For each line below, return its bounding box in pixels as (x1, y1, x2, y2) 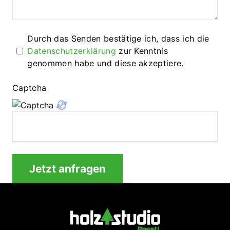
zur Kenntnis (116, 46, 171, 56)
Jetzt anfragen (29, 162, 106, 175)
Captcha (12, 83, 47, 93)
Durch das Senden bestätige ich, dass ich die (27, 33, 212, 44)
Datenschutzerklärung (27, 46, 116, 56)
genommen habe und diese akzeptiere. (27, 58, 184, 68)
